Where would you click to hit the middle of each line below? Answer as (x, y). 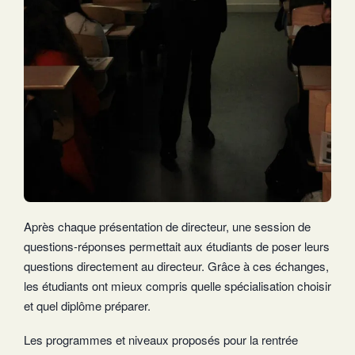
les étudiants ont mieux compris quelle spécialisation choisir (177, 286)
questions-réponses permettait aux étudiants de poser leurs (177, 246)
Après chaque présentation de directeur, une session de (167, 227)
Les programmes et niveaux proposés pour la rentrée (161, 340)
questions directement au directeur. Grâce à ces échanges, (176, 266)
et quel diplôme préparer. (87, 306)
